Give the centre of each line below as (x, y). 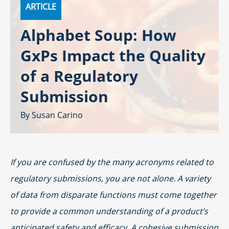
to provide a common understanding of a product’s (109, 211)
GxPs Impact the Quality (113, 55)
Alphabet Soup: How (98, 35)
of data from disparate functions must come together (113, 195)
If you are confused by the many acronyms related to (112, 162)
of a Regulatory (79, 76)
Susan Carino (57, 115)
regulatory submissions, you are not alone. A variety (110, 178)
